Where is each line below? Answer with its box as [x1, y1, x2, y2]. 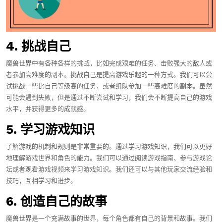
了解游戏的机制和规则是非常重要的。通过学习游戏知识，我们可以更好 [6, 142, 212, 151]
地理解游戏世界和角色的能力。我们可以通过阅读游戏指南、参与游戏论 [6, 153, 212, 163]
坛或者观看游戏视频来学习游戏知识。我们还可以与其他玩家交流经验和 [6, 165, 212, 174]
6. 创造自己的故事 [6, 194, 107, 209]
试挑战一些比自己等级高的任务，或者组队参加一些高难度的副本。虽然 [6, 81, 212, 91]
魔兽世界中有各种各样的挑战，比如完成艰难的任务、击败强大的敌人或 [6, 58, 212, 68]
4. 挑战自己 [6, 39, 71, 54]
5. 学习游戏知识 [6, 122, 95, 137]
